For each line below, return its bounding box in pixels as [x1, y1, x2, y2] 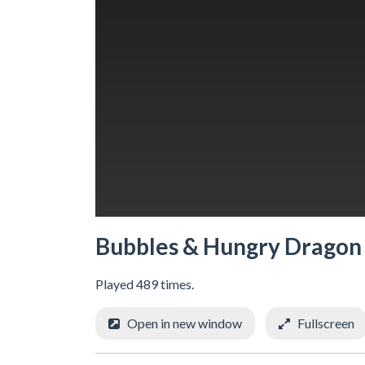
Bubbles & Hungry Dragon [95, 231, 362, 260]
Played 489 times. [95, 275, 194, 292]
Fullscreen [297, 314, 354, 331]
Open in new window [127, 314, 242, 331]
